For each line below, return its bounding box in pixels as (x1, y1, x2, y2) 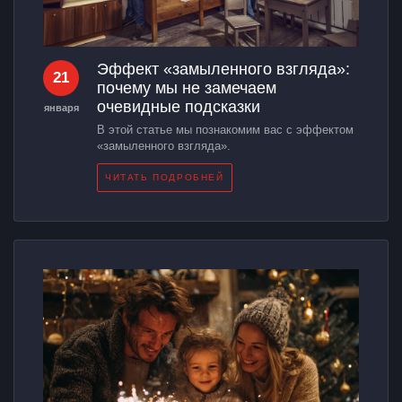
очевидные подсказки (97, 97, 260, 116)
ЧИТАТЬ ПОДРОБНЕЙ (105, 171, 224, 182)
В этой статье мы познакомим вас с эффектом (97, 122, 354, 136)
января (44, 101, 79, 113)
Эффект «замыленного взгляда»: (97, 59, 350, 78)
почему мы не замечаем (97, 78, 276, 97)
